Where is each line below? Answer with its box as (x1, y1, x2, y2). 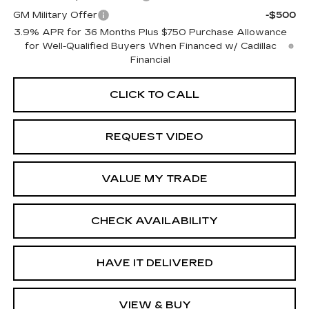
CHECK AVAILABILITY (91, 214, 218, 227)
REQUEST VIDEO (106, 130, 203, 143)
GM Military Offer (12, 9, 97, 21)
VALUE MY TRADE (101, 172, 208, 185)
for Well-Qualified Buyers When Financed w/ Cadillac (24, 40, 277, 52)
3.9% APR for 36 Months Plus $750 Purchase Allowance (14, 26, 288, 38)
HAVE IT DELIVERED (96, 256, 213, 269)
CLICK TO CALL (110, 88, 199, 101)
